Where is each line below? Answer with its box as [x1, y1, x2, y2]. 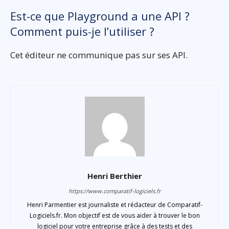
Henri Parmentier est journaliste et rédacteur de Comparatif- [27, 200, 202, 210]
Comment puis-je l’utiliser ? [10, 24, 154, 39]
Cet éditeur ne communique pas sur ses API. [10, 49, 188, 61]
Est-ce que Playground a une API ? [10, 8, 190, 24]
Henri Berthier [87, 171, 142, 181]
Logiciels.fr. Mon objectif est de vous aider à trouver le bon [29, 211, 200, 220]
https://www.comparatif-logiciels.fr [68, 187, 161, 195]
